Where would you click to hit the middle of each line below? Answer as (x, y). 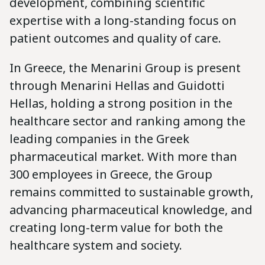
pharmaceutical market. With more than (123, 156)
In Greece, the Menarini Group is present (125, 67)
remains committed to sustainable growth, (131, 192)
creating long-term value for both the (116, 227)
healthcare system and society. (96, 245)
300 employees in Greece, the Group (111, 174)
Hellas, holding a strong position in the (121, 103)
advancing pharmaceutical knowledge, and (131, 209)
